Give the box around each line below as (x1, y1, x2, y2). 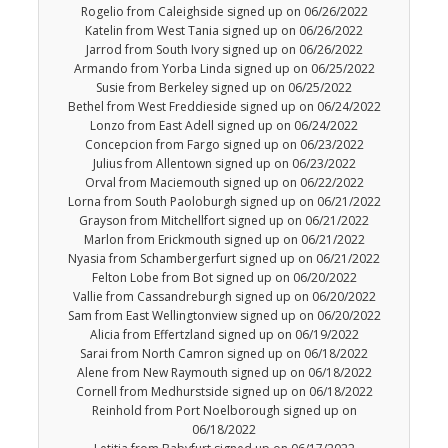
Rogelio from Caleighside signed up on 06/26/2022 (80, 3, 368, 21)
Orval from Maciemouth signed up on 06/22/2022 (84, 174, 364, 192)
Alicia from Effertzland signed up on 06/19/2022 (89, 326, 359, 344)
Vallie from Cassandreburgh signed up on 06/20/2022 (72, 288, 376, 306)
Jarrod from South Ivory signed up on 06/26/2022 (85, 41, 363, 59)
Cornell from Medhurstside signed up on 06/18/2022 (75, 383, 373, 401)
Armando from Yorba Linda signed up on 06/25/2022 (73, 60, 375, 78)
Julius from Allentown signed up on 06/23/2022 (92, 155, 356, 173)
